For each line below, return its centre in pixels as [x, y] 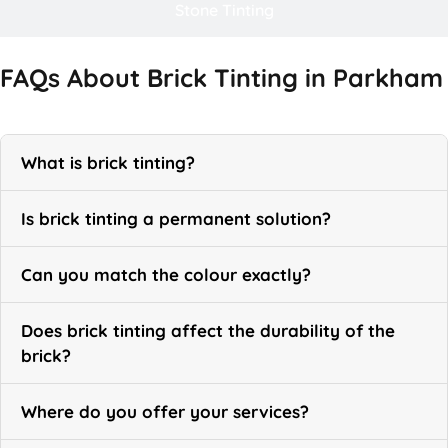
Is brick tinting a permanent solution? [176, 219]
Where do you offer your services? [165, 412]
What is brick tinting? [108, 163]
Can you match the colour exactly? [166, 275]
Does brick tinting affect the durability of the [208, 331]
